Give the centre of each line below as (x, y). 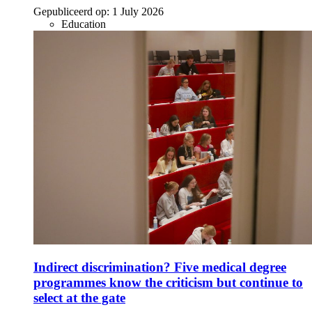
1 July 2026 (138, 11)
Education (84, 24)
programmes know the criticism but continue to (168, 283)
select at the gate (79, 298)
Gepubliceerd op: (71, 11)
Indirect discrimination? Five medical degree (160, 267)
